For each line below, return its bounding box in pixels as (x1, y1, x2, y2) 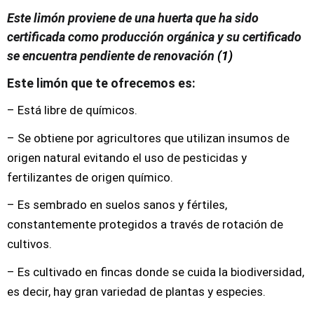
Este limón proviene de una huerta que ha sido (7, 11, 259, 25)
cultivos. (7, 237, 52, 251)
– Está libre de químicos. (7, 103, 137, 117)
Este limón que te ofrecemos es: (7, 75, 196, 90)
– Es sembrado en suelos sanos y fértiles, (7, 198, 227, 212)
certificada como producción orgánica (7, 29, 217, 44)
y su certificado (217, 29, 301, 44)
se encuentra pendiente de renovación (7, 48, 217, 63)
